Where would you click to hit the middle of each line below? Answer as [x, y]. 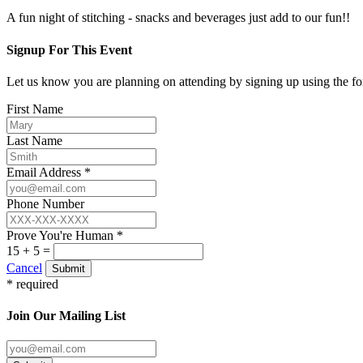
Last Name [34, 140]
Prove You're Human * [65, 235]
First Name [35, 109]
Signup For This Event [69, 49]
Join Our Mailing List [66, 316]
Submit [68, 268]
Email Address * [49, 172]
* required [32, 284]
